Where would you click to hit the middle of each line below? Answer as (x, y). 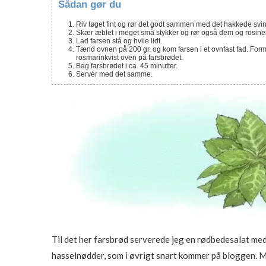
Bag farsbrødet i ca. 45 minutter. (127, 66)
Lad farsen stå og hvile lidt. (119, 41)
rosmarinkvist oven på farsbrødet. (129, 58)
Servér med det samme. (114, 75)
